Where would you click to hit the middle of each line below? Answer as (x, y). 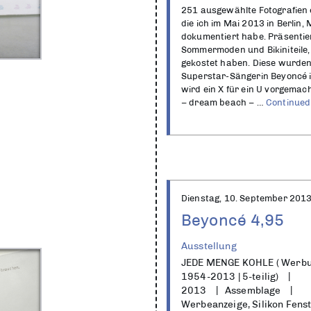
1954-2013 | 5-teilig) (230, 276)
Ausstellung (209, 246)
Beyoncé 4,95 (233, 220)
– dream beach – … (224, 102)
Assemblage (253, 290)
